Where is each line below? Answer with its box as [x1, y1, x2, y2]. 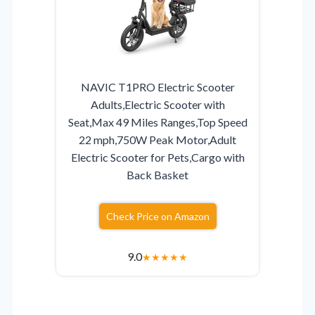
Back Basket [127, 168, 188, 182]
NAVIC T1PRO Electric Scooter [80, 80, 235, 94]
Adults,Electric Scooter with [90, 98, 225, 112]
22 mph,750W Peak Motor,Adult [79, 133, 236, 147]
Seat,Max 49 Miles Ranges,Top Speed [67, 115, 247, 129]
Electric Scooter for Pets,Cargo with [70, 150, 245, 165]
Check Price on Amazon [105, 210, 210, 223]
